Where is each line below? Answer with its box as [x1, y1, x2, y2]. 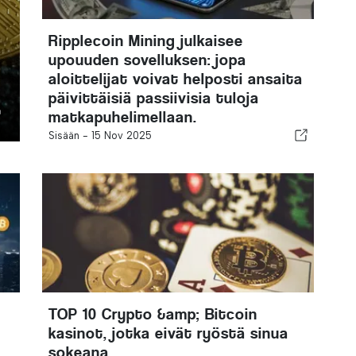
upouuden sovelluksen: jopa [48, 51, 246, 69]
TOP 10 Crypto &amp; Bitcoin [48, 305, 257, 323]
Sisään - [48, 130, 91, 141]
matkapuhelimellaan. [48, 108, 197, 126]
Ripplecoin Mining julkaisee [48, 32, 243, 50]
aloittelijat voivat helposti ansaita [48, 70, 303, 88]
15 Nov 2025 [91, 130, 152, 141]
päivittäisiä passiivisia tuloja [48, 89, 259, 107]
